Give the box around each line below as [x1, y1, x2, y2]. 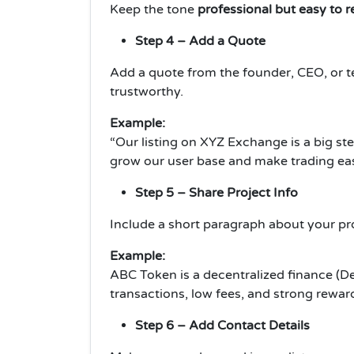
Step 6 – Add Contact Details [135, 318, 310, 334]
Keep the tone [110, 2, 198, 18]
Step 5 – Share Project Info [135, 185, 298, 201]
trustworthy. [110, 84, 183, 100]
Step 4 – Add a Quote [135, 33, 265, 50]
